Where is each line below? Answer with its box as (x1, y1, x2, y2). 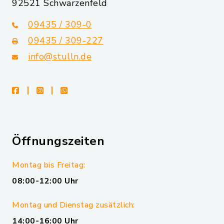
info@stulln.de (28, 50, 91, 62)
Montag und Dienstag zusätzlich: (12, 199, 135, 210)
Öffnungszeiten (12, 132, 104, 149)
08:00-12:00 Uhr (12, 175, 78, 186)
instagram (43, 84, 80, 95)
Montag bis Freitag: (12, 159, 85, 170)
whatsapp (67, 84, 104, 95)
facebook (18, 84, 53, 95)
